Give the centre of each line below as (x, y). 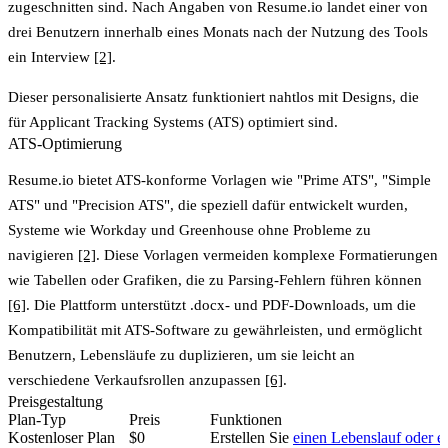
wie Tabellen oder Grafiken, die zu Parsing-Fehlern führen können (215, 279)
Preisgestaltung (55, 401)
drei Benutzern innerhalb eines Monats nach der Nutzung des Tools (218, 31)
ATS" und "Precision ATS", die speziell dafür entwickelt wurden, (208, 204)
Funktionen (246, 419)
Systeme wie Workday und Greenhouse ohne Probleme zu (189, 229)
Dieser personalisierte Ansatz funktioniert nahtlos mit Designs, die (213, 96)
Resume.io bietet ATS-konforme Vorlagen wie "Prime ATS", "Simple (219, 179)
